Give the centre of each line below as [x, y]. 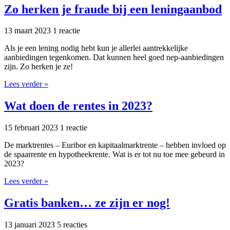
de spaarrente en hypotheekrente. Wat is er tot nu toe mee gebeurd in [114, 155]
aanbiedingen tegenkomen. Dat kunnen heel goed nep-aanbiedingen [114, 57]
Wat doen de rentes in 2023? [78, 106]
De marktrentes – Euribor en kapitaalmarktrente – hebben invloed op [115, 145]
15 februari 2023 [32, 128]
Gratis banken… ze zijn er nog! [87, 203]
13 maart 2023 [28, 31]
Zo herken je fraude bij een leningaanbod [113, 9]
